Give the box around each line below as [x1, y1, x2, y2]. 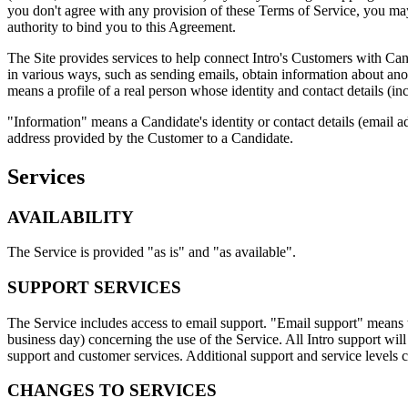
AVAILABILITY [7, 207, 134, 227]
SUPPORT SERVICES [7, 277, 181, 297]
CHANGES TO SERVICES [7, 381, 217, 401]
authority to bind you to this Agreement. [7, 18, 236, 35]
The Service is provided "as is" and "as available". [7, 244, 296, 260]
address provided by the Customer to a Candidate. [7, 129, 293, 146]
